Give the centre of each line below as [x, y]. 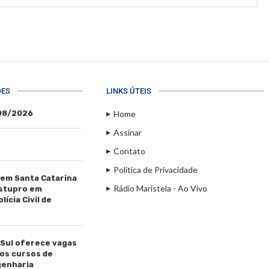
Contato [129, 151]
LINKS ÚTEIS [129, 91]
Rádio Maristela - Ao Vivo [160, 188]
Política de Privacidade [156, 169]
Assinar [128, 132]
